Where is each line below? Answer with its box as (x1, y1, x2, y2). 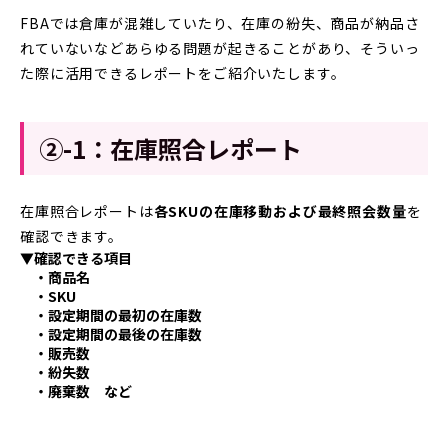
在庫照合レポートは (20, 200, 154, 221)
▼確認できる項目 (20, 247, 132, 268)
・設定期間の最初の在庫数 (20, 304, 202, 325)
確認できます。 (20, 225, 123, 246)
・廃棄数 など (20, 380, 132, 401)
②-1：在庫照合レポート (39, 130, 302, 166)
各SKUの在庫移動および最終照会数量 (153, 200, 407, 221)
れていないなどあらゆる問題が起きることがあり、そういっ (20, 37, 420, 58)
